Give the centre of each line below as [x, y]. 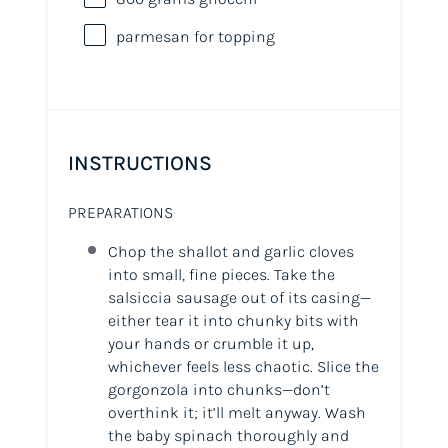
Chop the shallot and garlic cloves [230, 252]
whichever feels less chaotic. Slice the [243, 367]
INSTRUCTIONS [139, 163]
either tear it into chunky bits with [233, 321]
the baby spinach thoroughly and [228, 436]
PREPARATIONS [120, 213]
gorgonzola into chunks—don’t [218, 390]
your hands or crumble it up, [210, 344]
